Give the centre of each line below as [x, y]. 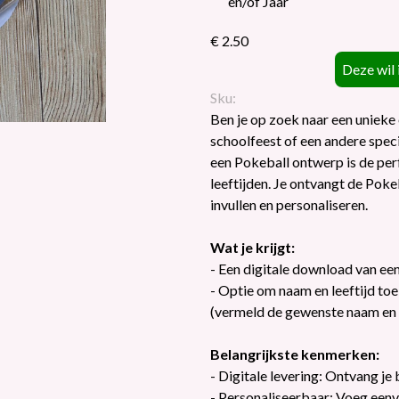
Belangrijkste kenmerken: [295, 354]
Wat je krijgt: [252, 247]
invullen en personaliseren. [289, 204]
